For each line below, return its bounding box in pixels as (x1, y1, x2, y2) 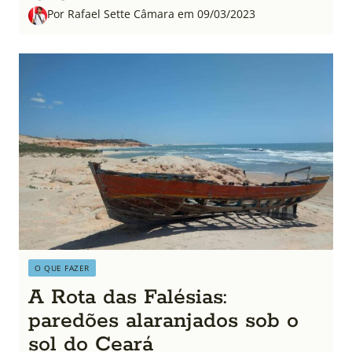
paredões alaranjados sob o (28, 307, 299, 335)
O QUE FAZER (35, 262, 90, 273)
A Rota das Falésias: (28, 284, 227, 311)
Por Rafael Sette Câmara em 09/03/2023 (47, 6, 255, 21)
